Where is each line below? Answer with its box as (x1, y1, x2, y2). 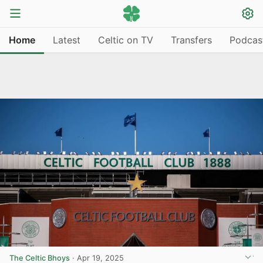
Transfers (171, 33, 212, 46)
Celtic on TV (98, 33, 153, 46)
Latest (53, 33, 80, 46)
